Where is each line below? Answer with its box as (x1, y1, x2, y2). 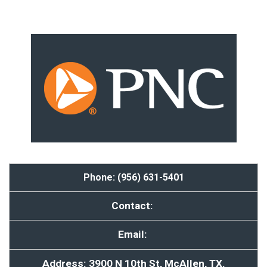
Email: (117, 228, 150, 240)
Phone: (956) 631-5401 (83, 172, 184, 183)
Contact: (111, 200, 156, 212)
